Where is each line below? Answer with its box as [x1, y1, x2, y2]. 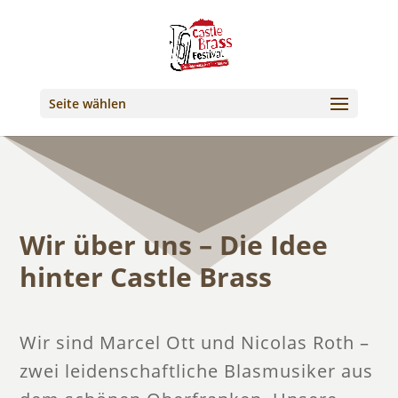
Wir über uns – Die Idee [20, 226, 329, 263]
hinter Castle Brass [20, 258, 273, 295]
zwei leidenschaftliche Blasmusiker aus [20, 358, 374, 383]
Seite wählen [48, 95, 126, 112]
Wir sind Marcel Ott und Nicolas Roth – [20, 330, 370, 354]
